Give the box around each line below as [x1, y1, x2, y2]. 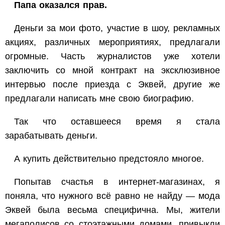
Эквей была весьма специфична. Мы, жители [5, 205, 220, 215]
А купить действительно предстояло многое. [14, 154, 204, 164]
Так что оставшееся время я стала [14, 117, 220, 127]
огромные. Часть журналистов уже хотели [5, 51, 220, 62]
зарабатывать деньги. [5, 131, 97, 141]
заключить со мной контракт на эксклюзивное [5, 65, 220, 76]
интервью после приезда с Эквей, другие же [5, 79, 220, 90]
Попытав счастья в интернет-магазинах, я [14, 177, 220, 187]
